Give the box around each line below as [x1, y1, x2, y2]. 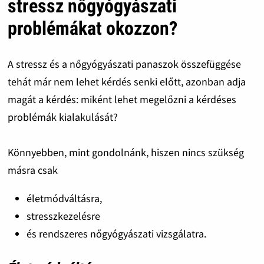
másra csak [7, 163, 58, 177]
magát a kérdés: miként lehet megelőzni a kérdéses [7, 92, 236, 106]
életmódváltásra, [26, 191, 102, 205]
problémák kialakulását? [7, 110, 118, 124]
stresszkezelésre [26, 209, 100, 223]
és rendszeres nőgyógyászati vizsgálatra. [26, 226, 206, 240]
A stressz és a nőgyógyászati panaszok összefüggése [7, 57, 241, 71]
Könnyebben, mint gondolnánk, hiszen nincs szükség [7, 145, 244, 159]
